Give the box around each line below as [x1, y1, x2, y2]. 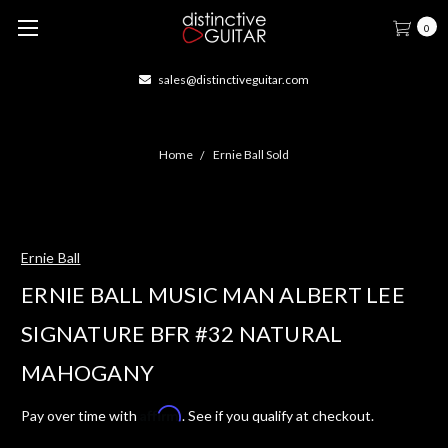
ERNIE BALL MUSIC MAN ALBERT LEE [21, 280, 405, 308]
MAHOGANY [21, 358, 154, 386]
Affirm [140, 404, 182, 422]
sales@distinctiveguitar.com [155, 71, 309, 87]
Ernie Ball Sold [213, 147, 289, 162]
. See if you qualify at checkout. [182, 406, 374, 424]
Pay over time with [21, 406, 140, 424]
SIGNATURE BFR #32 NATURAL [21, 319, 343, 347]
